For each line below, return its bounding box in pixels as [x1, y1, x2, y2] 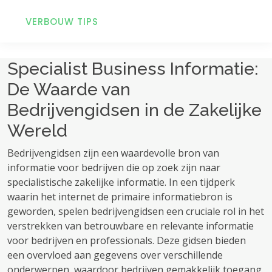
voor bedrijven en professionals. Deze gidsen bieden [7, 234, 246, 247]
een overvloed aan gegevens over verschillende [7, 248, 223, 262]
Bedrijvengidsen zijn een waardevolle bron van [7, 146, 219, 160]
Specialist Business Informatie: [7, 58, 258, 79]
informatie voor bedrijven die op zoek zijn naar [7, 161, 220, 174]
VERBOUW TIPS [25, 15, 98, 28]
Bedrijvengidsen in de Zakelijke [7, 100, 262, 120]
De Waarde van [7, 79, 131, 100]
